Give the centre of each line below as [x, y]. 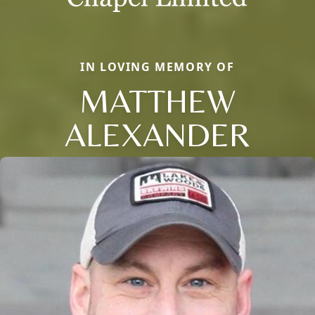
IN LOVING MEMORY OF [157, 67]
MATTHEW [157, 101]
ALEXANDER [157, 135]
